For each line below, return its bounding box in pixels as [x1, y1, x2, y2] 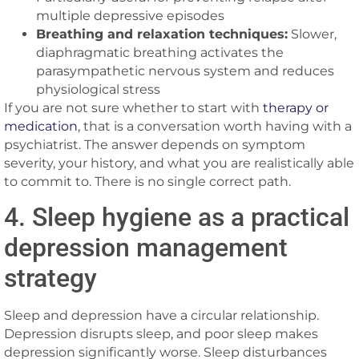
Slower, [288, 26, 337, 42]
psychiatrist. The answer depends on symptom [4, 136, 305, 152]
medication [4, 118, 78, 134]
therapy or [263, 99, 329, 115]
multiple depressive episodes [36, 7, 224, 23]
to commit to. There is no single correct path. [4, 173, 291, 189]
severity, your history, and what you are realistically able [4, 155, 354, 171]
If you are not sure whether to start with [4, 99, 263, 115]
